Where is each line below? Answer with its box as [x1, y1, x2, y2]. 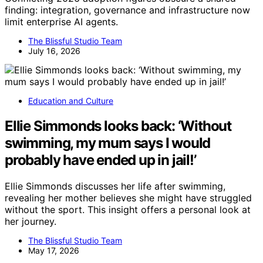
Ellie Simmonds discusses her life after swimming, [5, 180, 225, 192]
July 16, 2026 [28, 46, 80, 56]
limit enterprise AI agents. [5, 16, 118, 28]
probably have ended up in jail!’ [5, 151, 196, 169]
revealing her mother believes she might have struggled [5, 191, 252, 204]
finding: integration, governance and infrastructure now [5, 4, 250, 16]
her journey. [5, 215, 56, 227]
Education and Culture [28, 96, 113, 106]
